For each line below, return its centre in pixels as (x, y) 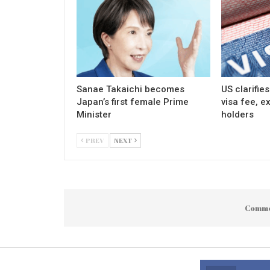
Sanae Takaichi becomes (130, 89)
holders (237, 114)
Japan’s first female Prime (133, 102)
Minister (94, 114)
